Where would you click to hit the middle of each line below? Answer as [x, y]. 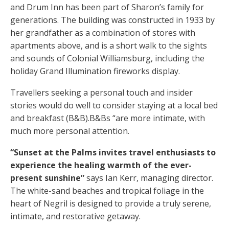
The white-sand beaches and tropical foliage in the [107, 190]
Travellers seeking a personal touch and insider [101, 92]
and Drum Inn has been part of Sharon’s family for [107, 7]
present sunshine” [47, 178]
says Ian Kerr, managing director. [149, 178]
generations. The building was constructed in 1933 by [112, 20]
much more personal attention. [70, 131]
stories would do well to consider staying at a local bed [114, 105]
